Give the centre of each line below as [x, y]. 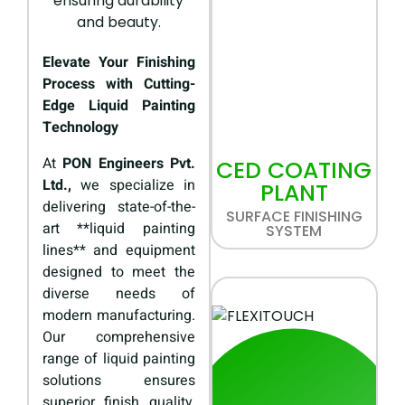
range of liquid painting [119, 359]
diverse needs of [119, 294]
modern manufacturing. [119, 316]
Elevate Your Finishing [119, 63]
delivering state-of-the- [119, 207]
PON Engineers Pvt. [129, 164]
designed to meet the [119, 273]
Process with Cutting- [119, 85]
